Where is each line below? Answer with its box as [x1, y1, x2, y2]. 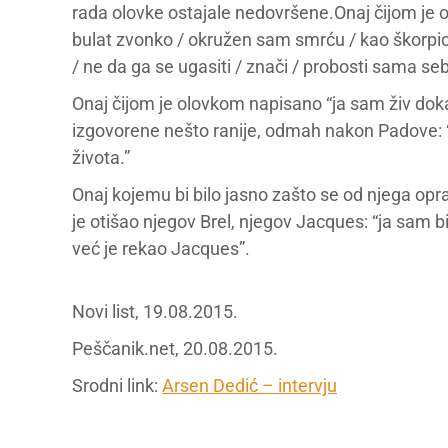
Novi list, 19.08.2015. [72, 301, 238, 322]
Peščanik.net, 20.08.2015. [72, 338, 278, 359]
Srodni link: [72, 375, 162, 396]
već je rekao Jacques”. [72, 238, 250, 259]
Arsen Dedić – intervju [162, 375, 337, 396]
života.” [72, 147, 130, 168]
